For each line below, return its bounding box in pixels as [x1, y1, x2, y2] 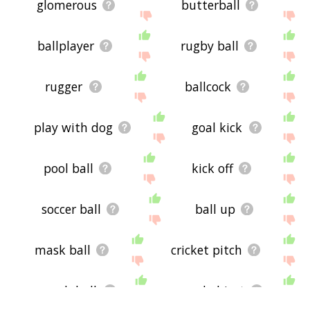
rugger [45, 77, 83, 95]
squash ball [31, 282, 98, 300]
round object [171, 282, 245, 300]
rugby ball [181, 37, 239, 54]
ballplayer [37, 37, 95, 54]
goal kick [192, 119, 243, 136]
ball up [194, 201, 235, 218]
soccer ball [41, 201, 101, 218]
